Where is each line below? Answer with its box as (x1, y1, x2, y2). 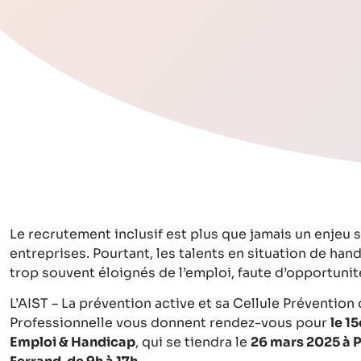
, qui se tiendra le (135, 334, 251, 351)
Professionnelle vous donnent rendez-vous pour (10, 314, 330, 332)
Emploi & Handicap (10, 334, 135, 351)
